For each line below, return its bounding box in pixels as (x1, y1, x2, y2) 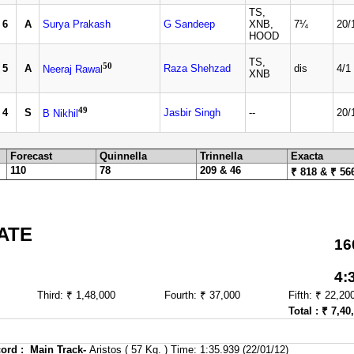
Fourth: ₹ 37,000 (164, 289, 240, 301)
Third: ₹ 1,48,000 (37, 289, 115, 301)
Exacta (291, 150, 323, 162)
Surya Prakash (43, 18, 111, 30)
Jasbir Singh (164, 107, 220, 119)
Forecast (10, 150, 52, 162)
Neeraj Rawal (43, 63, 103, 76)
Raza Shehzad (164, 62, 231, 74)
